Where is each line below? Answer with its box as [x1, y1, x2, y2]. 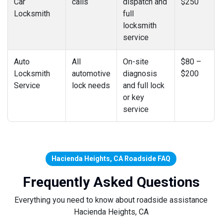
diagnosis [123, 68, 157, 78]
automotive [72, 68, 111, 78]
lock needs [72, 80, 110, 90]
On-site [123, 56, 149, 66]
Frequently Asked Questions [22, 173, 200, 190]
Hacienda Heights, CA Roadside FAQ [52, 154, 170, 163]
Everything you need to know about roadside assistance [14, 195, 208, 205]
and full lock [123, 80, 165, 90]
